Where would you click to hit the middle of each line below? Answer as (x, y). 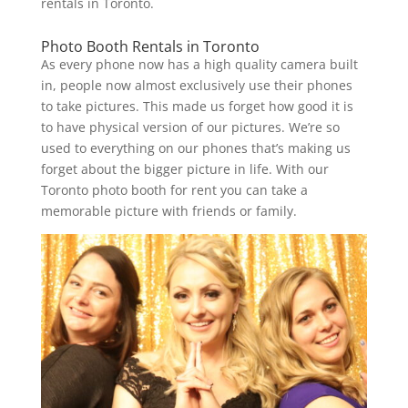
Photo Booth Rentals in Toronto (150, 46)
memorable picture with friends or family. (168, 210)
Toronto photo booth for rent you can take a (174, 189)
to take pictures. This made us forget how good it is (197, 106)
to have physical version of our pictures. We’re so (190, 127)
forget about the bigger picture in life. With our (184, 168)
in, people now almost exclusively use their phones (196, 85)
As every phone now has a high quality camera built (199, 64)
